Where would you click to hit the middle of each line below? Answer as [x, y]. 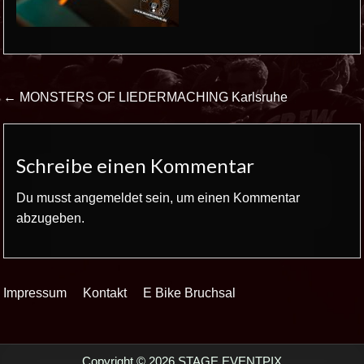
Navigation [59, 120]
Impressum [35, 292]
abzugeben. [51, 218]
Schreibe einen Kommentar [136, 166]
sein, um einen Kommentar [221, 197]
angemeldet [108, 197]
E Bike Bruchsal [190, 292]
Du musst [45, 197]
